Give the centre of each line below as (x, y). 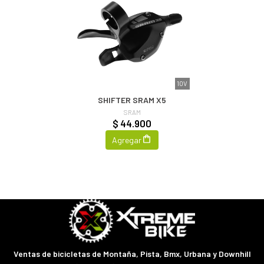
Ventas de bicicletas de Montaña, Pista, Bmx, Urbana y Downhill (132, 254)
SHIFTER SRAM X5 (132, 100)
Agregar (127, 140)
